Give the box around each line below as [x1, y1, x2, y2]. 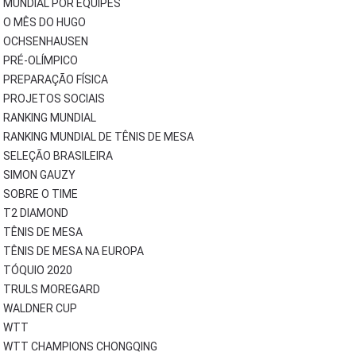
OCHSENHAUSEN [2, 35, 88, 48]
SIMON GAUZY [2, 168, 75, 181]
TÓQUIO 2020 [2, 264, 72, 277]
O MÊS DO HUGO [2, 16, 86, 29]
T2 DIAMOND [2, 207, 68, 219]
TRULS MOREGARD [2, 283, 100, 296]
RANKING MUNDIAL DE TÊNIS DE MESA [2, 130, 194, 143]
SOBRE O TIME [2, 188, 78, 200]
